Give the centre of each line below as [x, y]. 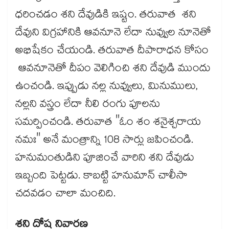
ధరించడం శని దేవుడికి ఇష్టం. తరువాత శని [106, 16]
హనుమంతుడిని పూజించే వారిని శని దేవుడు [105, 159]
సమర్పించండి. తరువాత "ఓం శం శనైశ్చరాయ [108, 123]
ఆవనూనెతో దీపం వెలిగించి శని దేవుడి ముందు [113, 70]
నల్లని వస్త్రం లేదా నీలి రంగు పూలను [88, 106]
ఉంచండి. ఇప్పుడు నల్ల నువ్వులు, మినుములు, [107, 88]
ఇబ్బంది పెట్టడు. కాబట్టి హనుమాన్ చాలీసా [101, 177]
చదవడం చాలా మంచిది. [65, 195]
